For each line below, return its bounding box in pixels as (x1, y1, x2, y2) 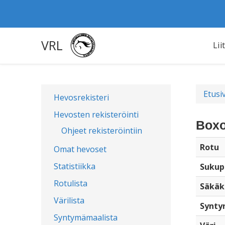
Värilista (54, 195, 84, 206)
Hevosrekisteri (54, 92, 109, 103)
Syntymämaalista (54, 212, 118, 223)
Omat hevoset (54, 144, 106, 155)
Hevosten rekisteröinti (54, 109, 139, 120)
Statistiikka (54, 161, 95, 172)
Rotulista (54, 178, 87, 189)
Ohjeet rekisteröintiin (61, 125, 142, 136)
